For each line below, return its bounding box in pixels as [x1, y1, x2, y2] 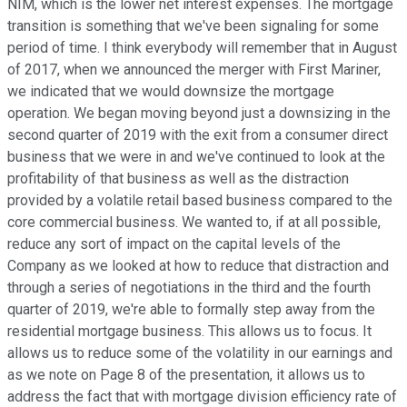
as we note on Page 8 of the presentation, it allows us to [7, 366, 365, 384]
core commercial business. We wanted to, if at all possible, [7, 213, 381, 232]
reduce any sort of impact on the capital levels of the [7, 235, 341, 253]
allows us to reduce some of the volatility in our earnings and [7, 344, 392, 362]
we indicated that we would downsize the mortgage [7, 83, 334, 101]
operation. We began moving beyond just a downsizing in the [7, 104, 391, 123]
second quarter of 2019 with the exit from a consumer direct [7, 126, 388, 144]
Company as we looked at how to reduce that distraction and [7, 257, 389, 275]
